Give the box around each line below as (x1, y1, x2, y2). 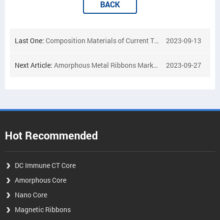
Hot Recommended (5, 128, 98, 142)
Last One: (15, 36, 46, 45)
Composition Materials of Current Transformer (46, 36, 154, 45)
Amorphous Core (15, 175, 66, 185)
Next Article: (15, 60, 54, 70)
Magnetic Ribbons (15, 205, 71, 214)
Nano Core (15, 190, 47, 199)
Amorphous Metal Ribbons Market (54, 60, 153, 70)
